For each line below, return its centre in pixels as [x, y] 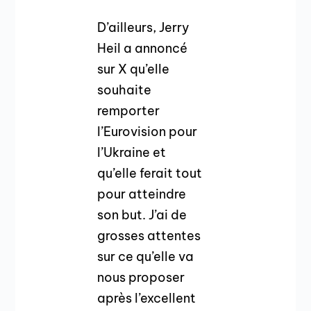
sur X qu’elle [134, 69]
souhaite [125, 90]
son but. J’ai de [142, 215]
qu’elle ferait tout [150, 173]
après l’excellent [147, 298]
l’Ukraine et [132, 152]
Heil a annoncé [143, 48]
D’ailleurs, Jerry [144, 27]
